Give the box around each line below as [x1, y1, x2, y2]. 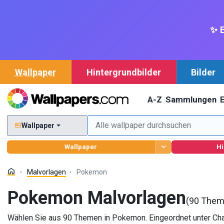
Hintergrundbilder [86, 66, 161, 77]
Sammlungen [165, 94, 216, 104]
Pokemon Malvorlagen [7, 187, 186, 209]
